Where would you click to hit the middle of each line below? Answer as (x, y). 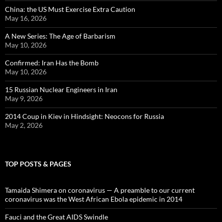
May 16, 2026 (26, 18)
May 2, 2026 (24, 125)
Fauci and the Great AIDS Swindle (56, 217)
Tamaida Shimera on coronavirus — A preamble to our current (100, 190)
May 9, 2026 (24, 98)
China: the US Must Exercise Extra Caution (70, 9)
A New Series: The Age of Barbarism (60, 36)
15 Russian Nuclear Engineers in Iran (61, 89)
